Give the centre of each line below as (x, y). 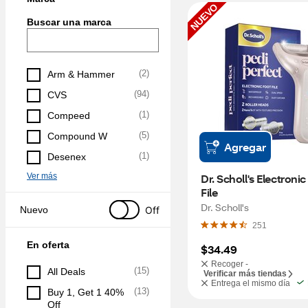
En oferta (48, 245)
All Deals (66, 272)
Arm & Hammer (81, 74)
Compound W (77, 136)
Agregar (245, 147)
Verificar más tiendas (245, 274)
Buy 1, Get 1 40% (86, 292)
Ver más (42, 176)
